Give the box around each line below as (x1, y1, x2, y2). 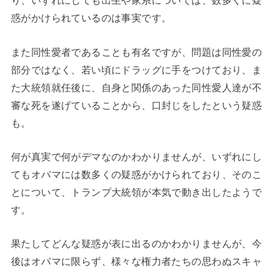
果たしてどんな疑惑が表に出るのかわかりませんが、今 (10, 238, 262, 250)
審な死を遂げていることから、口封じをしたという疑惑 (10, 99, 262, 111)
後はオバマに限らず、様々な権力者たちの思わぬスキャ (10, 256, 262, 267)
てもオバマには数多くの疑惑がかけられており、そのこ (10, 169, 262, 180)
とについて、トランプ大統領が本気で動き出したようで (10, 187, 262, 198)
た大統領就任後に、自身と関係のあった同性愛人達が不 (10, 81, 262, 93)
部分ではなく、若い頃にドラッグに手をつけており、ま (10, 64, 262, 75)
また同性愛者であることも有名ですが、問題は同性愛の (10, 46, 262, 57)
